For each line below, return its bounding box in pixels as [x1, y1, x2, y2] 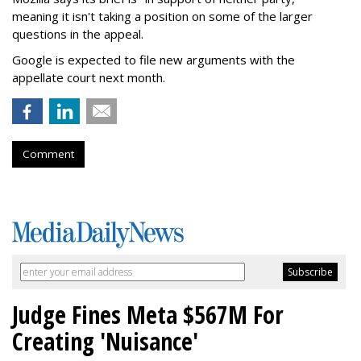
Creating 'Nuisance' [12, 325, 198, 359]
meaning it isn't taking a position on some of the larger [12, 8, 313, 25]
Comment [23, 147, 74, 162]
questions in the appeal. [12, 26, 143, 43]
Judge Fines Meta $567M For [12, 298, 284, 332]
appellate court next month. [12, 69, 165, 86]
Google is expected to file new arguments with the [12, 52, 295, 68]
